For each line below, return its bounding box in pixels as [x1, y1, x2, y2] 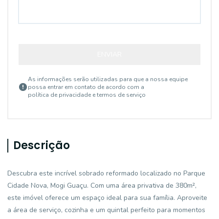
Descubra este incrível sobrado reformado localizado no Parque [7, 169, 205, 178]
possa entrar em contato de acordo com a [28, 83, 144, 91]
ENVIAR [97, 50, 122, 59]
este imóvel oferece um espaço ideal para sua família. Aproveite [7, 193, 207, 202]
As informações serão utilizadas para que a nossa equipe [28, 75, 188, 83]
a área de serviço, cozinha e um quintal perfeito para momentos [7, 205, 205, 215]
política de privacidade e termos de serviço [28, 91, 146, 99]
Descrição [13, 138, 70, 153]
